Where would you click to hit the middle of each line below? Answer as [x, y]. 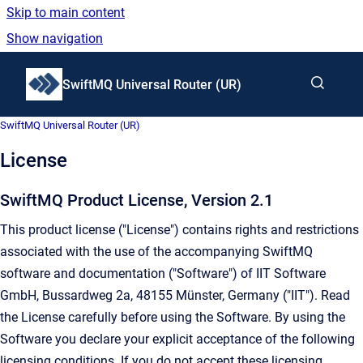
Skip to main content [66, 13]
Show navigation [55, 38]
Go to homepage [109, 73]
